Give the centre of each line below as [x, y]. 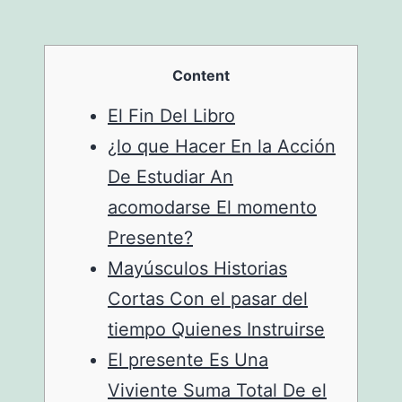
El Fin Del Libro [171, 116]
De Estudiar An [170, 177]
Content [201, 75]
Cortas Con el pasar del [208, 299]
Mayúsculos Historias [197, 268]
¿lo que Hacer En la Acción [222, 146]
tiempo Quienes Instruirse [216, 329]
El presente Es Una [188, 360]
